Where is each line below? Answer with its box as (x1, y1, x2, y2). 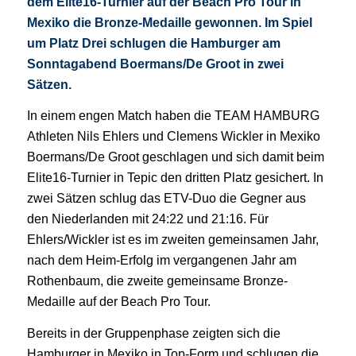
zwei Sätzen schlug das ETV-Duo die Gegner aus (26, 192, 306, 206)
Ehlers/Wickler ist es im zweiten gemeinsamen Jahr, (26, 233, 319, 247)
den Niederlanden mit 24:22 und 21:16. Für (26, 212, 269, 226)
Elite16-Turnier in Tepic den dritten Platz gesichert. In (26, 171, 323, 185)
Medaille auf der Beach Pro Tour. (26, 295, 211, 309)
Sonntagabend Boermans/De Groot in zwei (26, 56, 284, 71)
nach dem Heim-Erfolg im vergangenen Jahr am (26, 253, 296, 268)
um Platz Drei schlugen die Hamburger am (26, 36, 281, 50)
